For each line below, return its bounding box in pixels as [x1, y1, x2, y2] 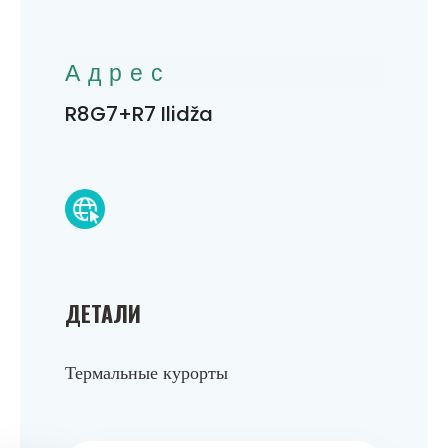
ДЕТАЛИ [65, 296, 141, 329]
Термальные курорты [65, 359, 228, 385]
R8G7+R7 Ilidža [65, 99, 213, 128]
